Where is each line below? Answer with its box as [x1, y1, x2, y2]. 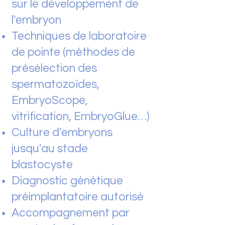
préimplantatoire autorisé [12, 191, 144, 203]
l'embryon [12, 14, 61, 26]
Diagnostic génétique [12, 175, 123, 187]
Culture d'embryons [12, 127, 113, 139]
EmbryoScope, [12, 94, 88, 106]
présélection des [12, 62, 97, 74]
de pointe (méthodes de [12, 46, 135, 58]
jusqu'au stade [12, 143, 88, 155]
